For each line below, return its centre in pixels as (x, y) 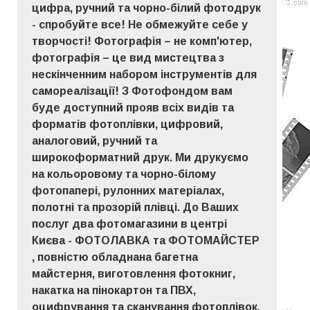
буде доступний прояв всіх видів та (133, 108)
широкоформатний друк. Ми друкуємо (140, 158)
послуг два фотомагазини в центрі (130, 224)
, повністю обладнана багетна (115, 257)
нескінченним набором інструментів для (145, 75)
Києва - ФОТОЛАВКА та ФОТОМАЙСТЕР (146, 241)
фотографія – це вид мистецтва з (128, 58)
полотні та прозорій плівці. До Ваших (136, 208)
